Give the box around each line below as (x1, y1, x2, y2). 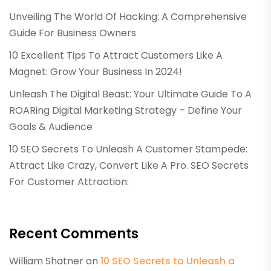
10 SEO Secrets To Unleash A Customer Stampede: (9, 142, 247, 156)
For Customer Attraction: (9, 175, 129, 189)
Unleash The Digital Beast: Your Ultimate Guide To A (9, 87, 252, 101)
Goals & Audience (9, 120, 93, 134)
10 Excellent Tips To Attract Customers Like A (9, 48, 223, 62)
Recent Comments (9, 224, 139, 243)
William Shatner (9, 254, 83, 268)
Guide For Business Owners (9, 26, 136, 40)
